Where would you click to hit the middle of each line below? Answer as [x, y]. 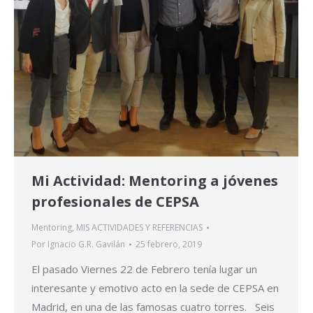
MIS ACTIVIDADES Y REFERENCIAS [139, 227]
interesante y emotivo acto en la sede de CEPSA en [155, 287]
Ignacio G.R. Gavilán [86, 244]
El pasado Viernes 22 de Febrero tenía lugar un [144, 269]
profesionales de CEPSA [115, 201]
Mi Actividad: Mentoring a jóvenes [155, 180]
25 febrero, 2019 [169, 244]
